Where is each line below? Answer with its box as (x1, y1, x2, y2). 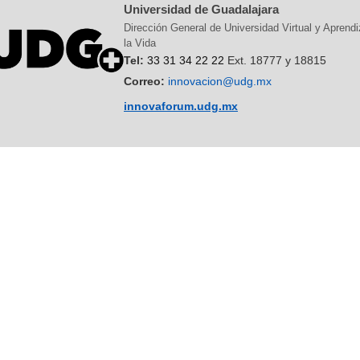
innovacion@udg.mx (168, 74, 272, 88)
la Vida (124, 36, 156, 49)
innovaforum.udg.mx (124, 99, 238, 112)
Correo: (124, 74, 165, 88)
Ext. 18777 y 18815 (224, 53, 326, 67)
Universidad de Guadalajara (124, 2, 279, 16)
